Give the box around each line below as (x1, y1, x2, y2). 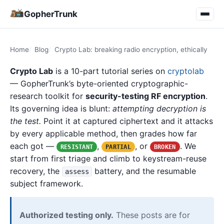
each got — (10, 141, 56, 151)
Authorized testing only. (19, 210, 113, 220)
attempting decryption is (112, 103, 206, 113)
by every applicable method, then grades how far (10, 128, 197, 138)
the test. (10, 116, 41, 126)
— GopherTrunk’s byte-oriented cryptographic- (10, 78, 188, 88)
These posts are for (113, 210, 190, 220)
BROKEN (154, 143, 176, 150)
